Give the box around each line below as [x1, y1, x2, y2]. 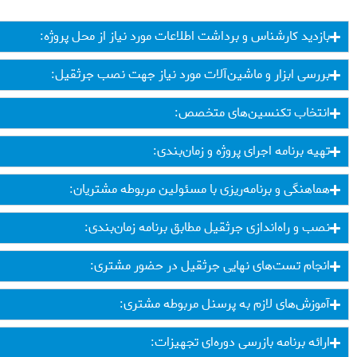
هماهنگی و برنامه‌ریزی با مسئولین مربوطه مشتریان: [69, 178, 330, 201]
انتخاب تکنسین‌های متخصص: [174, 102, 330, 124]
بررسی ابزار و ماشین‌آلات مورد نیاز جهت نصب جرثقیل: [50, 64, 330, 86]
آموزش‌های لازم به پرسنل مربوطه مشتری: [119, 293, 330, 316]
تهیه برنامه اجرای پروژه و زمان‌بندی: [152, 140, 330, 163]
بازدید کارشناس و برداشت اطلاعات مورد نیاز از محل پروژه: [39, 25, 330, 48]
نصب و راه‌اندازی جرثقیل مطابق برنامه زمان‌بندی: [84, 217, 330, 239]
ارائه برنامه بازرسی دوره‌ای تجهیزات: [150, 331, 330, 354]
